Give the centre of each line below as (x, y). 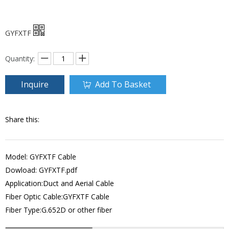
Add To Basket (123, 85)
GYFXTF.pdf (58, 170)
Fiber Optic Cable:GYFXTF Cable (57, 197)
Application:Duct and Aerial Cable (60, 184)
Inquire (35, 85)
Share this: (22, 120)
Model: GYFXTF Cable (41, 157)
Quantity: (20, 59)
